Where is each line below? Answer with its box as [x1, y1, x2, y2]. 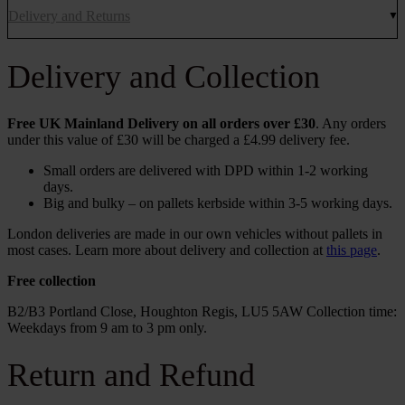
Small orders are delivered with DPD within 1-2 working [43, 162, 368, 178]
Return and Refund [7, 356, 255, 393]
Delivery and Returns [8, 7, 130, 24]
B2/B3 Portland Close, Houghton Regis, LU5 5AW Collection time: [7, 303, 397, 319]
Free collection [7, 272, 96, 288]
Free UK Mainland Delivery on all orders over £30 [7, 115, 316, 131]
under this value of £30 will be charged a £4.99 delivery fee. [7, 131, 353, 147]
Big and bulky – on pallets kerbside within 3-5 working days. [43, 194, 392, 211]
